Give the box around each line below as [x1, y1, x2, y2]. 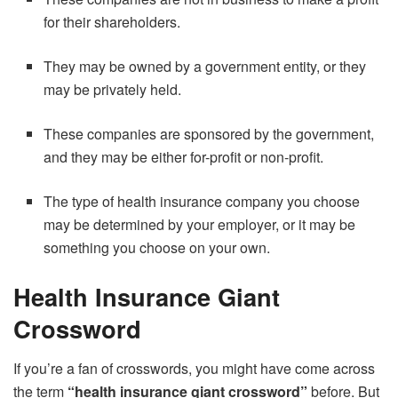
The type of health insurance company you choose [44, 191, 361, 212]
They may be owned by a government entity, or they [44, 56, 367, 77]
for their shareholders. [44, 12, 181, 33]
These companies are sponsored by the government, [44, 123, 375, 145]
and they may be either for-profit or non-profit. [44, 147, 324, 168]
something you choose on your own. [44, 237, 271, 259]
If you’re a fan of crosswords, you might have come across [13, 357, 375, 378]
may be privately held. [44, 79, 182, 100]
